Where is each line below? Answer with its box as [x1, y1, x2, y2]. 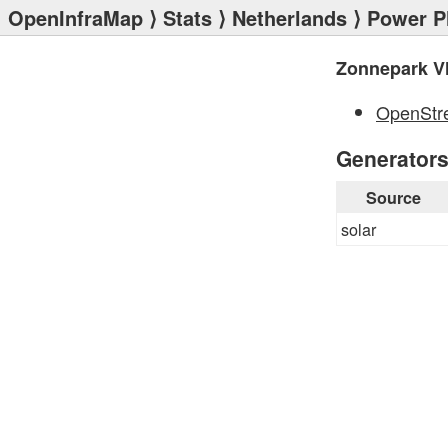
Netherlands [232, 3, 347, 32]
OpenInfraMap [8, 3, 143, 32]
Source [365, 186, 421, 209]
